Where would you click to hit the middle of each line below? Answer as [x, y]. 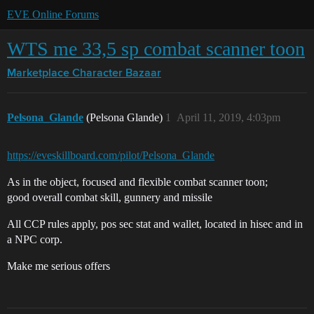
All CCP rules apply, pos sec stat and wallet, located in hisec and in [155, 224]
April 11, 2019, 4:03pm [228, 117]
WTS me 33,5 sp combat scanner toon [156, 49]
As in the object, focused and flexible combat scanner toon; [137, 182]
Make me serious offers [59, 266]
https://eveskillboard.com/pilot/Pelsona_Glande [111, 155]
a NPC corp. [35, 239]
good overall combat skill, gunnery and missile [110, 197]
